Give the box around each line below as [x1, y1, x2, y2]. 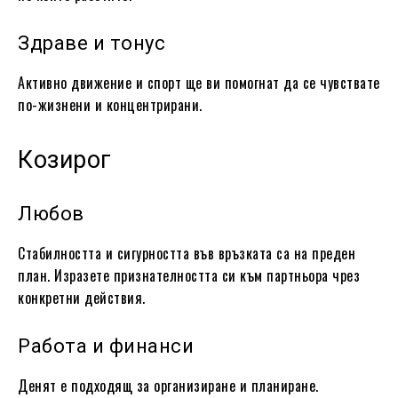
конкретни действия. [18, 286, 146, 308]
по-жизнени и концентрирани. [18, 93, 203, 115]
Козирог [18, 145, 112, 174]
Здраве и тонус [18, 31, 165, 54]
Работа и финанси [18, 334, 194, 357]
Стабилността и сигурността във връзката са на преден [18, 242, 355, 264]
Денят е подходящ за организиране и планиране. [18, 374, 319, 396]
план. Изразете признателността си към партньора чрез [18, 264, 360, 286]
